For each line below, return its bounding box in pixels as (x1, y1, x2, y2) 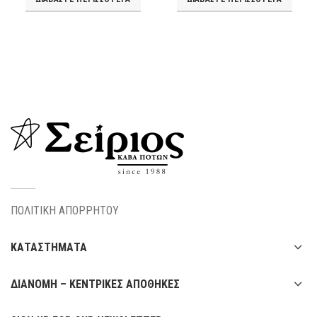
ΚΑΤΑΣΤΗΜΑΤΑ (11, 241, 87, 254)
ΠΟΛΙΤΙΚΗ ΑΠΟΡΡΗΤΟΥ (11, 204, 119, 217)
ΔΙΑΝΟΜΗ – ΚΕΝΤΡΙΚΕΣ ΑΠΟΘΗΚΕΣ (11, 277, 180, 291)
